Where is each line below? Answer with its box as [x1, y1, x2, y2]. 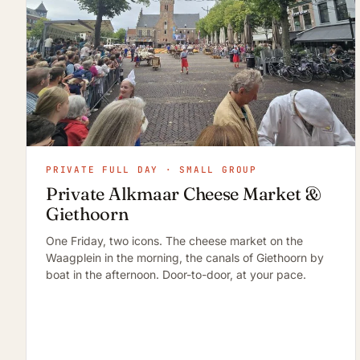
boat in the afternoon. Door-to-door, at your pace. [46, 267, 306, 281]
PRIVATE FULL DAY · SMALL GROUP [46, 163, 257, 175]
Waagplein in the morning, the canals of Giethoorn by [46, 250, 324, 264]
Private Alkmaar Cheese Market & [46, 182, 321, 205]
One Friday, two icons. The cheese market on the [46, 233, 303, 247]
